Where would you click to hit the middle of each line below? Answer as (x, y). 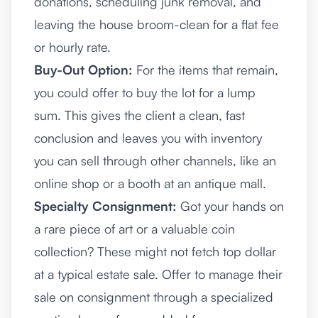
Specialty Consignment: (105, 206)
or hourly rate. (72, 47)
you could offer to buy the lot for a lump (145, 93)
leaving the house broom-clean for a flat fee (157, 24)
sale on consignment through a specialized (154, 297)
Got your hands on (230, 206)
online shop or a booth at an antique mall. (150, 183)
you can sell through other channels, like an (155, 161)
